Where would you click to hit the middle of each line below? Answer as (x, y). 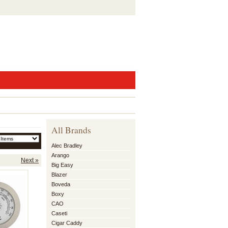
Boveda (61, 184)
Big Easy (62, 165)
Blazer (59, 175)
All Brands (71, 130)
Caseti (59, 213)
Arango (60, 155)
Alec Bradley (67, 146)
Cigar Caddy (67, 223)
